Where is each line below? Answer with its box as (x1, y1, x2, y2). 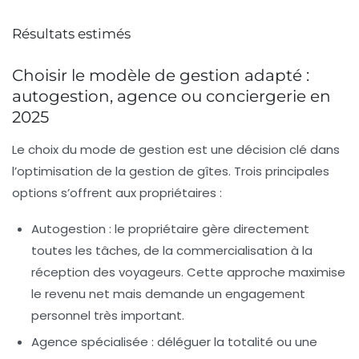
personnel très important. (31, 306, 184, 324)
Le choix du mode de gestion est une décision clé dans (12, 140, 340, 158)
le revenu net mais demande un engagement (31, 284, 305, 302)
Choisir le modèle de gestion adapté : (12, 65, 309, 85)
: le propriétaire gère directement (106, 220, 309, 237)
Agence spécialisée (31, 333, 148, 350)
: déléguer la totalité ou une (148, 333, 317, 350)
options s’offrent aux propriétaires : (12, 184, 222, 201)
